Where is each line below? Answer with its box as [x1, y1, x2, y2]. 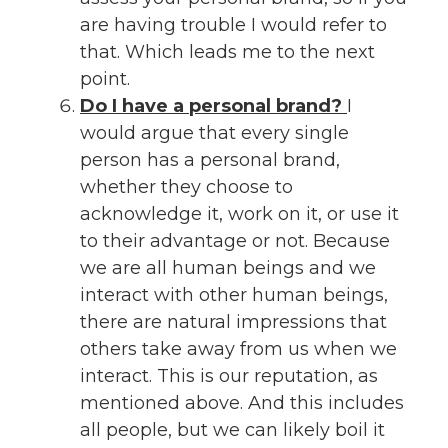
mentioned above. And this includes [80, 391, 404, 414]
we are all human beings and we [80, 256, 376, 279]
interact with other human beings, [80, 283, 388, 306]
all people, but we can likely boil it [80, 418, 385, 441]
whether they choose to [80, 175, 293, 198]
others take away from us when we [80, 337, 397, 360]
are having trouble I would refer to [80, 13, 387, 36]
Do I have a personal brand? [80, 94, 347, 117]
